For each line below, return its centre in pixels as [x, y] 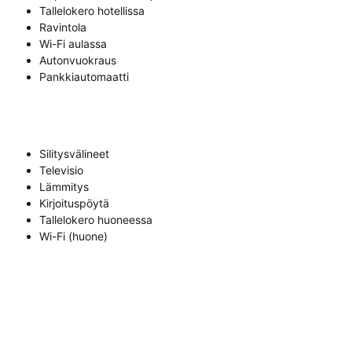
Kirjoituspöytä [74, 203]
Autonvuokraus [78, 60]
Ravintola [63, 27]
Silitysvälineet [74, 154]
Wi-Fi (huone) [73, 236]
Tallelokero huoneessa [96, 220]
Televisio [61, 170]
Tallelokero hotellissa [92, 11]
